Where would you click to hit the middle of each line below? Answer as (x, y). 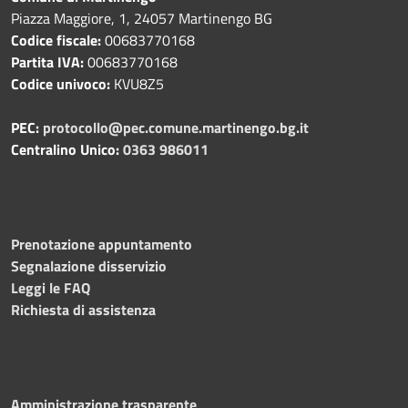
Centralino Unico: (65, 149)
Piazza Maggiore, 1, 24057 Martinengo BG (142, 18)
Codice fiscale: (56, 40)
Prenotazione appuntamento (102, 244)
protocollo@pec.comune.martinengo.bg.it (176, 127)
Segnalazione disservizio (89, 265)
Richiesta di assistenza (83, 309)
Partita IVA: (49, 61)
